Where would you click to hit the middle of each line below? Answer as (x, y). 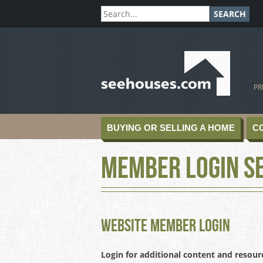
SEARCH (230, 14)
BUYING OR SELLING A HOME (171, 128)
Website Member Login (166, 226)
